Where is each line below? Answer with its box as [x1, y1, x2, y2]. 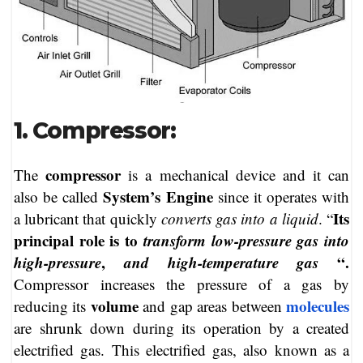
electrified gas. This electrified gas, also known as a [14, 339, 349, 360]
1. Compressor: [14, 117, 176, 145]
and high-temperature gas [123, 250, 319, 273]
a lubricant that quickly [14, 207, 161, 228]
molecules [286, 294, 350, 317]
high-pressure [14, 250, 101, 273]
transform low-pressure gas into [143, 228, 350, 251]
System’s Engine [103, 185, 213, 207]
